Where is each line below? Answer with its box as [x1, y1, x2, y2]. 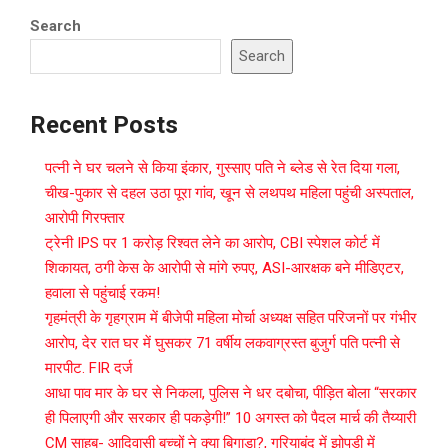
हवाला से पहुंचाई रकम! [45, 284, 160, 303]
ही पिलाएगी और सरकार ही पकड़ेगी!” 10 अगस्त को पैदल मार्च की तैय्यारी [45, 409, 416, 428]
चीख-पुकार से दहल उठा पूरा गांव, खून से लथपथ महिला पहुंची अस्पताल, [45, 184, 414, 203]
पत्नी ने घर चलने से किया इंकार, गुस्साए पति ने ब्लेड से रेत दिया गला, [45, 159, 400, 178]
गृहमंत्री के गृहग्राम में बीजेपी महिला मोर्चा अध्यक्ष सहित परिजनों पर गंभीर [45, 309, 417, 328]
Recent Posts [30, 111, 178, 140]
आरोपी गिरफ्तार [45, 209, 125, 228]
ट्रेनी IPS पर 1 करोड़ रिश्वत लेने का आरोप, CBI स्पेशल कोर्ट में [45, 234, 380, 253]
